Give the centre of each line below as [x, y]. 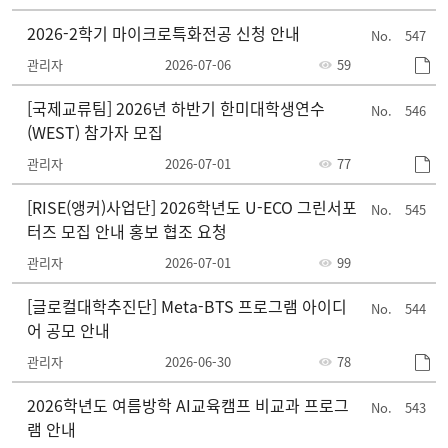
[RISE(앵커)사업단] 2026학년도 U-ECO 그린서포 [192, 207]
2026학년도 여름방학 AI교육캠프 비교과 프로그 [188, 405]
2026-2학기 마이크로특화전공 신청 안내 [163, 33]
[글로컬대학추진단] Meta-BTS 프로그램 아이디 [187, 306]
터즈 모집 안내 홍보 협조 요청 [127, 231]
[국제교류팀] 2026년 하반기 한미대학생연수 [176, 108]
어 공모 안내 [68, 330]
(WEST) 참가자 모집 [95, 132]
